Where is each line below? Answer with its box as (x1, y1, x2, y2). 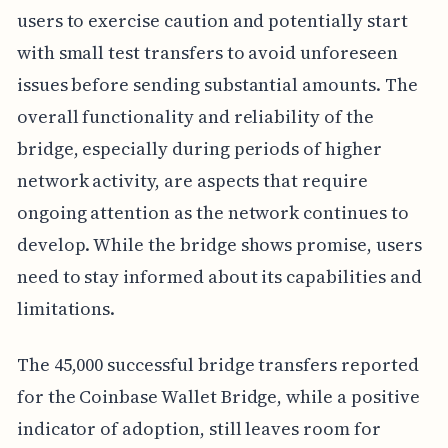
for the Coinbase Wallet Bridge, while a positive (16, 383, 420, 409)
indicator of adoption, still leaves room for (16, 415, 381, 441)
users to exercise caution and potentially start (16, 7, 408, 33)
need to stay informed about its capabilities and (16, 263, 422, 289)
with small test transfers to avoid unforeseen (16, 39, 398, 65)
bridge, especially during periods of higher (16, 135, 382, 161)
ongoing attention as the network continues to (16, 199, 409, 225)
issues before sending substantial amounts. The (16, 71, 418, 97)
